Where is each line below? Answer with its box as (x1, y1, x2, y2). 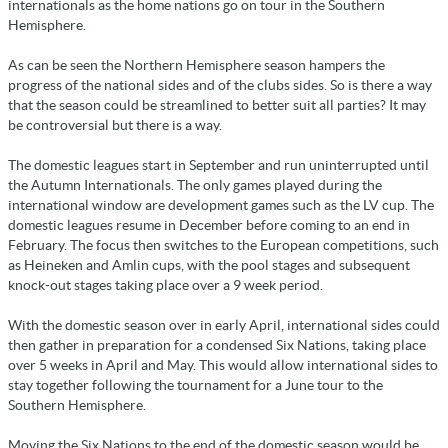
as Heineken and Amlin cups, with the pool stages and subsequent (8, 256, 410, 273)
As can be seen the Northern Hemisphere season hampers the (8, 56, 385, 73)
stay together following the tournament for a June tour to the (8, 376, 383, 393)
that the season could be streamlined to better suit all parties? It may (8, 96, 426, 113)
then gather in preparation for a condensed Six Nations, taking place (8, 336, 426, 353)
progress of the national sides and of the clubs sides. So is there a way (8, 76, 432, 93)
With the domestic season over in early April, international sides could (8, 316, 440, 333)
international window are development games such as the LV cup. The (8, 196, 434, 213)
